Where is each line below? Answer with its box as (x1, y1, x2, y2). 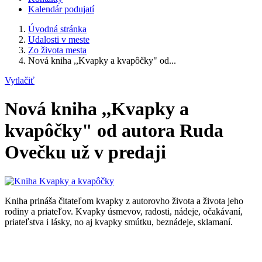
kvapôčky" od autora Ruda (5, 120, 223, 142)
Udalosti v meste (28, 35, 89, 44)
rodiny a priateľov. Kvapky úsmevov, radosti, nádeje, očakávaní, (5, 206, 243, 216)
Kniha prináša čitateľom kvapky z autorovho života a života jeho (5, 195, 243, 206)
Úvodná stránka (28, 24, 87, 34)
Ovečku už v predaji (5, 142, 166, 163)
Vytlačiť (5, 75, 35, 85)
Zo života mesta (28, 45, 87, 55)
